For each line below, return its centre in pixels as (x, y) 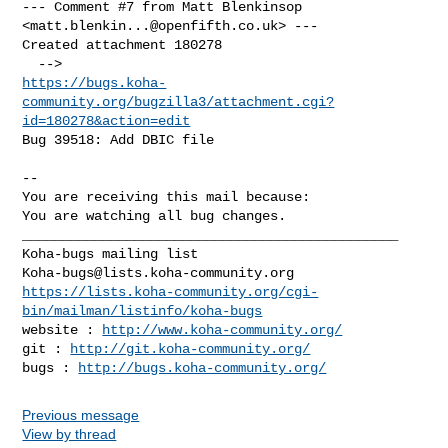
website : (62, 329)
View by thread (69, 433)
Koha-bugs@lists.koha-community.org (158, 272)
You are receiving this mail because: (166, 196)
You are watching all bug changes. (154, 215)
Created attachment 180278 (122, 44)
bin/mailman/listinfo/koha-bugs (142, 310)
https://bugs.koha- (94, 82)
